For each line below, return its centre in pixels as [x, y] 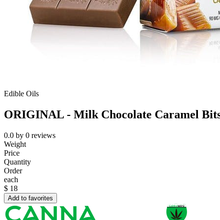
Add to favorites [30, 198]
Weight [15, 144]
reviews [43, 136]
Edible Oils [21, 94]
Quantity [17, 162]
